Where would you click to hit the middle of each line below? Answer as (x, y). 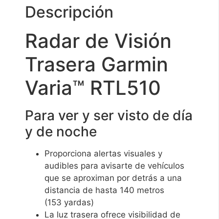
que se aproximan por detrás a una (113, 178)
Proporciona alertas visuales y (104, 153)
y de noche (61, 131)
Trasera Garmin (97, 64)
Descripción (69, 12)
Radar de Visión (99, 41)
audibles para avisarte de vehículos (115, 165)
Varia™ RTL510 (93, 88)
